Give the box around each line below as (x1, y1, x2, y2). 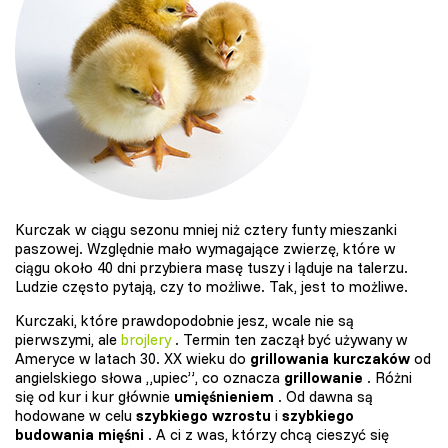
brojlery (121, 330, 171, 350)
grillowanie (284, 368, 363, 388)
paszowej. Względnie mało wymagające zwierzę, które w (15, 239, 396, 259)
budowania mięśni (15, 425, 144, 445)
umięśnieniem (174, 387, 274, 407)
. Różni (363, 368, 412, 388)
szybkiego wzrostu (136, 406, 271, 426)
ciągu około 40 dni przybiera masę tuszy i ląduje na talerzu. (15, 258, 408, 278)
